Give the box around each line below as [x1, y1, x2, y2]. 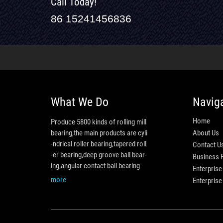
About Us [193, 128, 219, 137]
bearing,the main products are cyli [51, 128, 147, 137]
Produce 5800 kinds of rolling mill [51, 117, 146, 126]
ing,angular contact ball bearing [51, 161, 140, 170]
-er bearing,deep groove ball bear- [51, 150, 147, 159]
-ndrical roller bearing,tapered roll [51, 139, 146, 148]
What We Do [51, 95, 109, 109]
